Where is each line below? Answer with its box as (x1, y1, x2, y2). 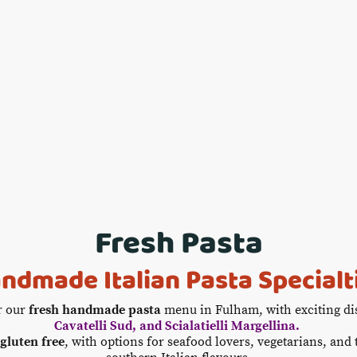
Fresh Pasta (94, 219, 263, 266)
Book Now (204, 80, 262, 99)
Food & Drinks (86, 80, 167, 99)
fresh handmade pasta (29, 302, 161, 319)
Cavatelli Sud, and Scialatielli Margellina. (54, 318, 303, 335)
